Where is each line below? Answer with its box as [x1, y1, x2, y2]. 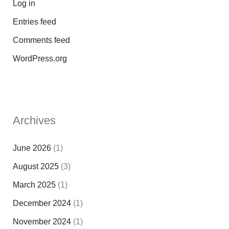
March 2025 [12, 180, 56, 190]
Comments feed [12, 36, 70, 45]
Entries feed [12, 17, 56, 27]
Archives [12, 114, 56, 127]
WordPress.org [12, 54, 67, 63]
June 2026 [12, 144, 51, 153]
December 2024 [12, 199, 71, 208]
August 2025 [12, 162, 59, 171]
